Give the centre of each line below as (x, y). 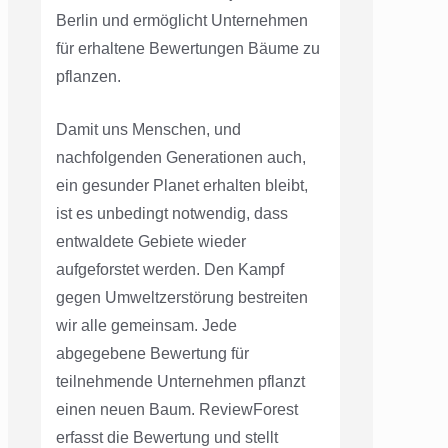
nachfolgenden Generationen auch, (181, 157)
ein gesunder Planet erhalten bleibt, (182, 185)
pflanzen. (88, 76)
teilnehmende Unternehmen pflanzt (180, 381)
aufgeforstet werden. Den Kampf (170, 269)
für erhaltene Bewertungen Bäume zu (188, 48)
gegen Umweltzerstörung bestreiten (182, 297)
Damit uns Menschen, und (148, 129)
